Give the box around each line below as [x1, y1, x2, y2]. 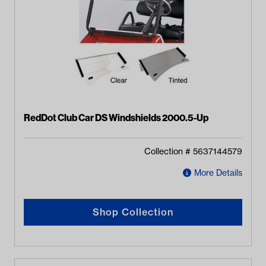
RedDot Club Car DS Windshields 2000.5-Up [24, 112, 208, 123]
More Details [194, 167, 242, 178]
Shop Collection [93, 206, 173, 218]
